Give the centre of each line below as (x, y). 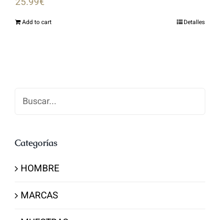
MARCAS (39, 195)
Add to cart (37, 22)
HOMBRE (40, 168)
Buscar (28, 96)
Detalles (194, 22)
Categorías (36, 142)
